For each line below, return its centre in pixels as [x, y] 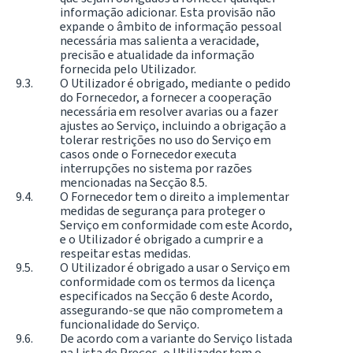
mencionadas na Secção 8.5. [134, 183]
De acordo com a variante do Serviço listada [176, 339]
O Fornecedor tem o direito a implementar [175, 197]
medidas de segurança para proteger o [163, 211]
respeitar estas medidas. [125, 254]
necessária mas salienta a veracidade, [160, 41]
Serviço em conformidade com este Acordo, [176, 225]
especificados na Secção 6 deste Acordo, [166, 296]
